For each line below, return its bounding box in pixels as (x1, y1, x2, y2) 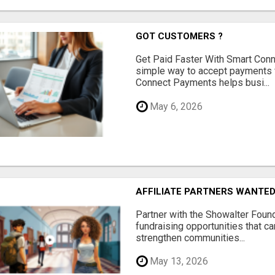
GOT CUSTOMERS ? (136, 31, 223, 42)
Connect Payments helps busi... (136, 77, 270, 89)
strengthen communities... (136, 231, 246, 244)
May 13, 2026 (147, 255, 209, 268)
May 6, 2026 (147, 100, 203, 112)
